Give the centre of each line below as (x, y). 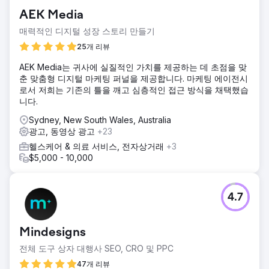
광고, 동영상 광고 (63, 131)
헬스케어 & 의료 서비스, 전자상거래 (98, 146)
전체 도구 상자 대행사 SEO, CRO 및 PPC (96, 248)
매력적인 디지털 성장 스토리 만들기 (87, 31)
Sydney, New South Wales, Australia (100, 119)
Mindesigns (53, 233)
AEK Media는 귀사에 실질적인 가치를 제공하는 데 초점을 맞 (133, 67)
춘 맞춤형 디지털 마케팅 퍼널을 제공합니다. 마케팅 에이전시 (134, 78)
